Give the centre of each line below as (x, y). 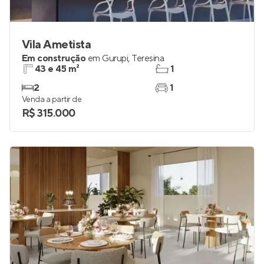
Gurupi (115, 58)
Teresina (148, 58)
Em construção (54, 58)
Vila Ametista (57, 45)
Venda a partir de (52, 100)
